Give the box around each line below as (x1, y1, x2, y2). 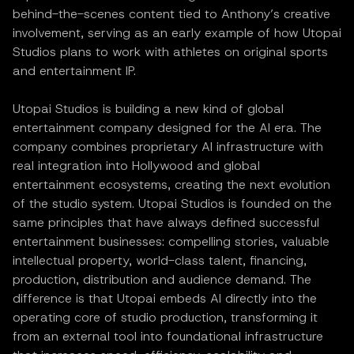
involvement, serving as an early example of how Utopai (13, 24, 341, 41)
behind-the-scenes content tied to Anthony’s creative (13, 5, 330, 22)
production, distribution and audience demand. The (13, 270, 311, 288)
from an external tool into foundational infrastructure (13, 327, 323, 345)
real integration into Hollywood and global (13, 156, 260, 174)
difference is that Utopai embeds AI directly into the (13, 289, 317, 307)
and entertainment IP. (13, 62, 136, 79)
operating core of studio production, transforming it (13, 308, 318, 326)
